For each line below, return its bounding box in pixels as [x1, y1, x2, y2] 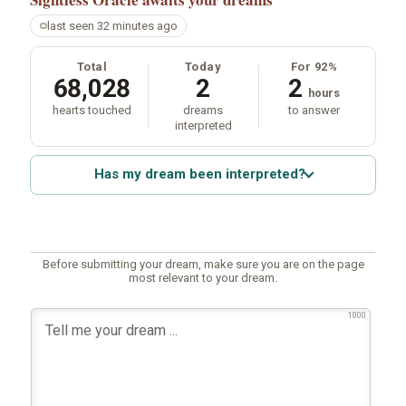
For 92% [290, 59, 338, 73]
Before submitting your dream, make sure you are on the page [42, 256, 364, 271]
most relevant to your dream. [129, 270, 277, 285]
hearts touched [52, 102, 131, 117]
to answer [288, 102, 341, 117]
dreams [183, 102, 223, 117]
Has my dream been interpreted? [93, 166, 305, 183]
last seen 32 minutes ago [46, 18, 178, 33]
